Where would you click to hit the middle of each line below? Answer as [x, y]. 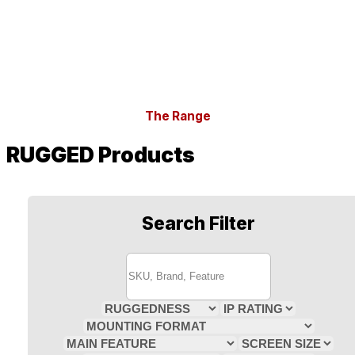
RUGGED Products [101, 155]
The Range [177, 116]
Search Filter [199, 224]
